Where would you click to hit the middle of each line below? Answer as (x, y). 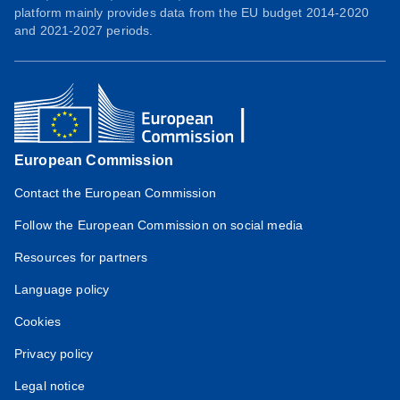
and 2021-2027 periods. (84, 30)
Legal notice (50, 385)
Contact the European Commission (115, 192)
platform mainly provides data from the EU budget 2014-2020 (192, 12)
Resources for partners (81, 257)
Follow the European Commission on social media (159, 225)
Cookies (38, 321)
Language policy (62, 289)
